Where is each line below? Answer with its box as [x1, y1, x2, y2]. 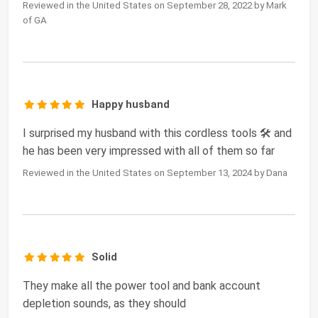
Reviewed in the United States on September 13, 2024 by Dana [23, 168, 287, 179]
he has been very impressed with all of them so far [23, 144, 275, 158]
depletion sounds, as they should [23, 297, 186, 311]
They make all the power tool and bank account [23, 279, 261, 293]
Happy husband [92, 98, 170, 111]
